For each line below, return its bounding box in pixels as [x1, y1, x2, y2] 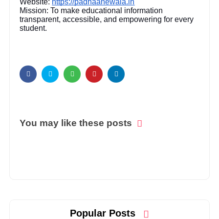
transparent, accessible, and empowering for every [20, 15, 194, 23]
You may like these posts [20, 117, 132, 128]
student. [20, 23, 47, 32]
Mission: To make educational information [20, 6, 163, 15]
